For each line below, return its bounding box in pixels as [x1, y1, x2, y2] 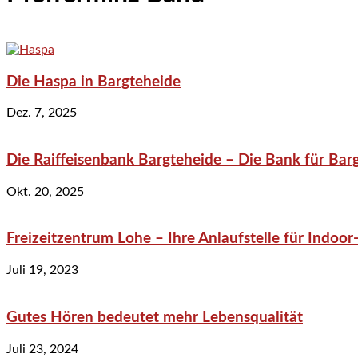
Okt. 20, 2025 [6, 185, 84, 198]
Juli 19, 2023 [6, 264, 78, 277]
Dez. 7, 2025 [6, 106, 77, 120]
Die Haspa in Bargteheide [6, 74, 181, 89]
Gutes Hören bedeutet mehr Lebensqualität [6, 309, 303, 325]
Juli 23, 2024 [6, 342, 78, 356]
